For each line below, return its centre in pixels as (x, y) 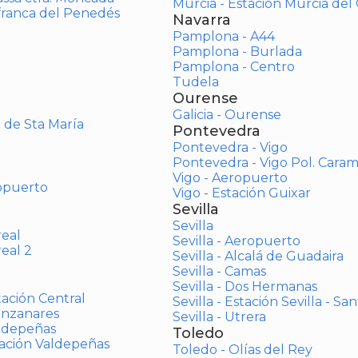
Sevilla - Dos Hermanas (245, 286)
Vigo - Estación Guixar (241, 193)
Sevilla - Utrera (219, 317)
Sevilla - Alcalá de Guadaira (258, 256)
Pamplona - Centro (233, 67)
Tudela (195, 82)
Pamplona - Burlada (237, 52)
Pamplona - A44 (223, 36)
